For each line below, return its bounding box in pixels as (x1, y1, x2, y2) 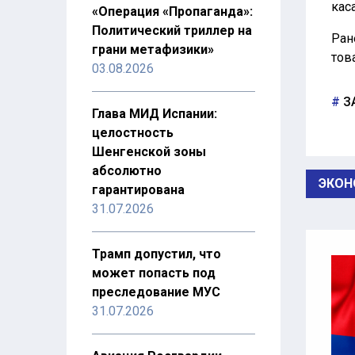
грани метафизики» (92, 42, 214, 57)
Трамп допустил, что (92, 246, 221, 261)
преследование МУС (92, 284, 220, 300)
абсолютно (92, 163, 162, 178)
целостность (92, 125, 174, 140)
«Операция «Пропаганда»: (92, 4, 253, 19)
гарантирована (92, 182, 185, 197)
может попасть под (92, 265, 216, 281)
